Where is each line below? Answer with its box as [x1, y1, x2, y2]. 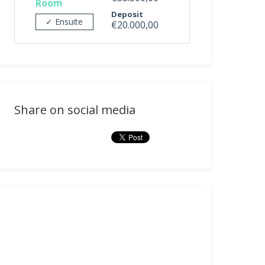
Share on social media [14, 102, 136, 118]
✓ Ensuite [46, 16, 83, 27]
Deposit [111, 9, 143, 20]
